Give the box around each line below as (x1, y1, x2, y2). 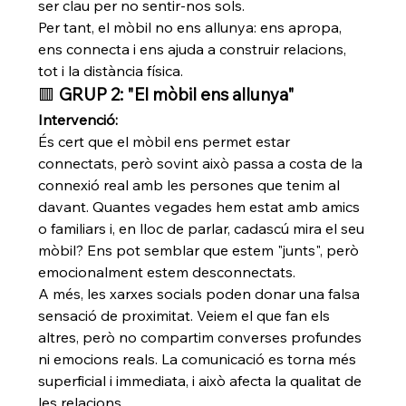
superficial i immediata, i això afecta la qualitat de (38, 372, 362, 390)
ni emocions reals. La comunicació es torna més (38, 350, 357, 368)
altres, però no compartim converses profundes (38, 328, 362, 346)
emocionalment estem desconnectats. (38, 263, 296, 281)
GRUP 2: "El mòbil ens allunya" (59, 83, 295, 105)
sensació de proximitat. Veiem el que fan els (38, 306, 331, 324)
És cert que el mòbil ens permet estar (38, 132, 291, 150)
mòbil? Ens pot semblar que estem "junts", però (38, 241, 360, 259)
